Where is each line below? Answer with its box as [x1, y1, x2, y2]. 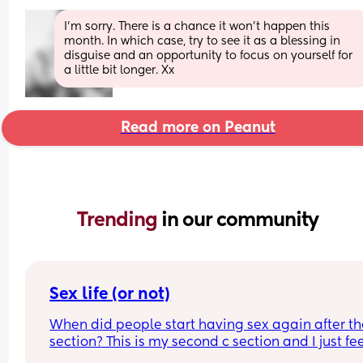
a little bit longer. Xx [64, 64, 175, 76]
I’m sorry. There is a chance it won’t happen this [64, 20, 331, 32]
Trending [77, 210, 161, 230]
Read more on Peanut [120, 120, 275, 135]
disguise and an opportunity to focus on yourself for [64, 49, 353, 62]
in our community [161, 210, 318, 230]
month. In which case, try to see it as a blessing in [64, 35, 341, 47]
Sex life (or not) [49, 286, 171, 303]
